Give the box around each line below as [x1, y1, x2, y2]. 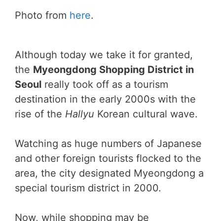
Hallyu [65, 108, 94, 120]
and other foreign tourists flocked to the [15, 152, 201, 164]
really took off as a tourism [41, 78, 168, 90]
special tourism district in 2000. [15, 182, 161, 194]
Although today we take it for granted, [15, 49, 193, 61]
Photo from [15, 9, 70, 21]
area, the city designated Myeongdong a [15, 167, 204, 179]
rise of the [15, 108, 65, 120]
